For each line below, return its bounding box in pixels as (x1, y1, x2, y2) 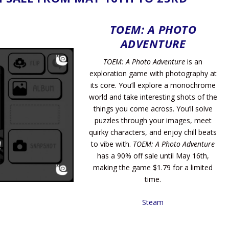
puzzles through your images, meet (94, 115, 212, 125)
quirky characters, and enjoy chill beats (89, 127, 217, 137)
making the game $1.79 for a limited (93, 162, 213, 172)
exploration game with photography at (89, 68, 217, 78)
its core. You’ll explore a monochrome (90, 80, 216, 90)
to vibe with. (91, 139, 133, 149)
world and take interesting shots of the (88, 91, 217, 102)
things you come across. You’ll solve (93, 103, 213, 113)
